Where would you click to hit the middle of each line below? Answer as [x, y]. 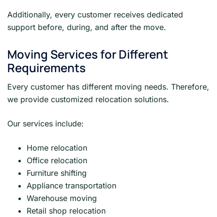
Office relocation [57, 160]
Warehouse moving [62, 198]
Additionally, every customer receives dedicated [95, 15]
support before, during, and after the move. [87, 27]
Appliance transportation [71, 185]
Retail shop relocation [66, 210]
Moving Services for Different [88, 54]
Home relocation [57, 147]
